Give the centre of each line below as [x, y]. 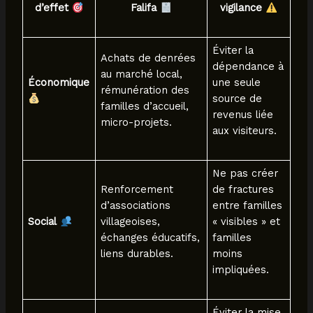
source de [238, 99]
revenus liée [243, 115]
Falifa [146, 8]
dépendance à [248, 67]
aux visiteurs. [245, 131]
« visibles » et [247, 222]
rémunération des [145, 90]
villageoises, [131, 222]
